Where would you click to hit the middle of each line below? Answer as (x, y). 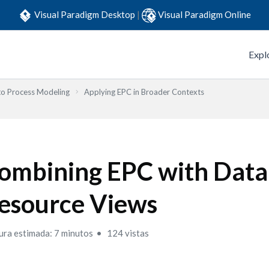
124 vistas (127, 233)
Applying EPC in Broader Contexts (144, 92)
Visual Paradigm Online (204, 14)
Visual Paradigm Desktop (86, 14)
